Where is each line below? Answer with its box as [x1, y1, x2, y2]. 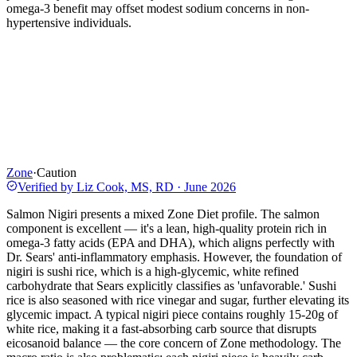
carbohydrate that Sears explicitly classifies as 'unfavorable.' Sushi [6, 278, 336, 292]
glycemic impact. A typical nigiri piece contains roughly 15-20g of [6, 307, 338, 321]
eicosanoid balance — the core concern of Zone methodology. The [6, 335, 341, 350]
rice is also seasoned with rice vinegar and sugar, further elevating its [6, 292, 349, 307]
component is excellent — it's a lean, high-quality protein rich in [6, 221, 327, 235]
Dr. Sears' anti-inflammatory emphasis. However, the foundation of [6, 249, 342, 264]
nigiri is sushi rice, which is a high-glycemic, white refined [6, 264, 299, 278]
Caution [37, 165, 76, 179]
